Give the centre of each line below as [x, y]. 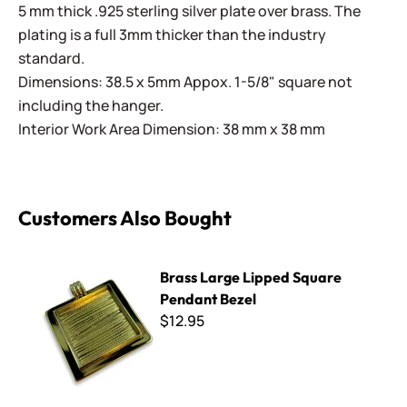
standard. [51, 58]
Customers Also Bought [125, 218]
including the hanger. [91, 105]
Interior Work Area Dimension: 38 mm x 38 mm [172, 129]
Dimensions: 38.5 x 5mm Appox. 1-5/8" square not [185, 82]
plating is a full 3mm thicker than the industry [172, 35]
